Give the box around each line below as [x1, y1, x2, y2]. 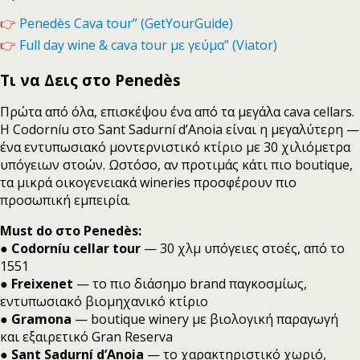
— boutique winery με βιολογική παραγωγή [75, 309, 338, 328]
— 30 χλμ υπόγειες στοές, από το [144, 239, 345, 257]
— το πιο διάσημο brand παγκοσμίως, [73, 274, 307, 292]
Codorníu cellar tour [11, 239, 144, 257]
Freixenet [11, 274, 73, 292]
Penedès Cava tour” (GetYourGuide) [16, 14, 233, 32]
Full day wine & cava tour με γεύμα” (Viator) [19, 35, 277, 54]
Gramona [11, 309, 75, 328]
